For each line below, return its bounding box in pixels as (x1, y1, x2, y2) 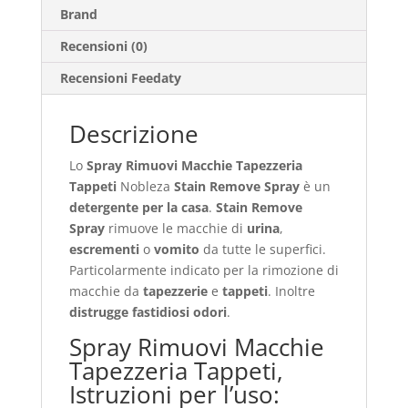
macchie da (68, 281, 143, 300)
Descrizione (68, 117, 199, 150)
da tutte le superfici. (199, 240, 326, 258)
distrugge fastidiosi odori (68, 302, 227, 321)
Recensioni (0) (59, 36, 148, 55)
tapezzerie (142, 281, 208, 300)
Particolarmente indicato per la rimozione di (68, 260, 339, 279)
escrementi (68, 240, 139, 258)
